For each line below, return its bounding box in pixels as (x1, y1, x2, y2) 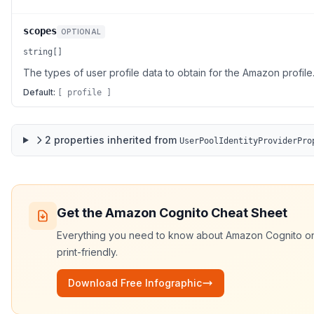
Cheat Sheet (208, 205, 287, 220)
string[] (23, 47, 62, 57)
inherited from (104, 134, 177, 146)
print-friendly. (57, 246, 118, 258)
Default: (23, 87, 55, 97)
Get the (57, 205, 105, 220)
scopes (23, 25, 57, 36)
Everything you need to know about (57, 229, 226, 241)
